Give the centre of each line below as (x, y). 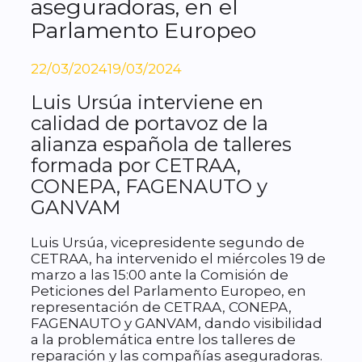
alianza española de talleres (161, 145)
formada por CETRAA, (136, 166)
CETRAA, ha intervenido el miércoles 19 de (178, 259)
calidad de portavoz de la (149, 124)
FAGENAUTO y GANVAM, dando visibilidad (177, 324)
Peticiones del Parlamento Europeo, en (168, 291)
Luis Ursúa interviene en (147, 103)
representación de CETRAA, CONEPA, (161, 307)
